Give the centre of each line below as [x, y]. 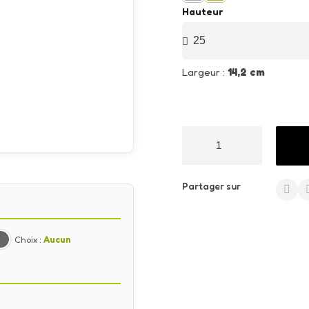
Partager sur [211, 186]
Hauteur [202, 12]
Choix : [29, 240]
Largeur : [205, 72]
